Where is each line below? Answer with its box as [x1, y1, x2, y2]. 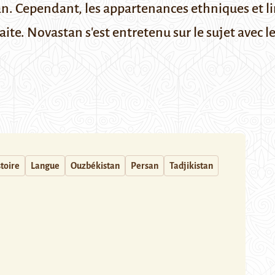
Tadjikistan [169, 161, 213, 171]
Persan [131, 161, 158, 171]
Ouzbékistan [71, 161, 120, 171]
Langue [31, 161, 60, 171]
